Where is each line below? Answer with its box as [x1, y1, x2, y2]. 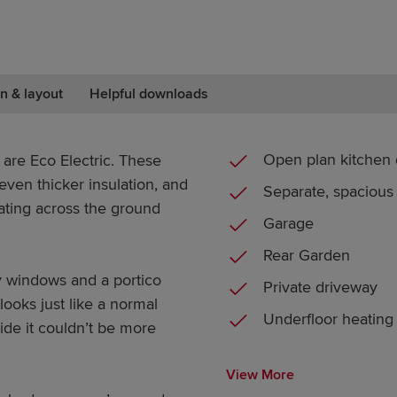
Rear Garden [263, 245, 351, 265]
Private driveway [263, 277, 378, 297]
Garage [263, 214, 315, 233]
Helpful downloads [90, 85, 209, 103]
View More [226, 366, 295, 384]
